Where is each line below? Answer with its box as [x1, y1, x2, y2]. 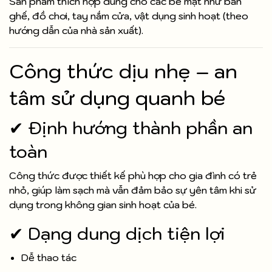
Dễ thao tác [21, 251, 76, 264]
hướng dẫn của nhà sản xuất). [9, 24, 143, 37]
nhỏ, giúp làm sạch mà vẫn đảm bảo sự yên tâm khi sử [9, 184, 256, 197]
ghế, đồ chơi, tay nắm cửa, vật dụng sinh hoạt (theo [9, 10, 248, 22]
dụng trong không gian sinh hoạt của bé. [9, 199, 197, 211]
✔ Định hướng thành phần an [9, 117, 253, 140]
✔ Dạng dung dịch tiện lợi [9, 222, 225, 245]
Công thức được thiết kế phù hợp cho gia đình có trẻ [9, 169, 257, 182]
